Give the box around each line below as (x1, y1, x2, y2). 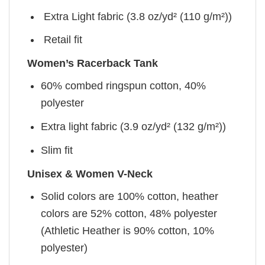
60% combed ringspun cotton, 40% (41, 80, 206, 92)
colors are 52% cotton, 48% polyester (41, 207, 218, 219)
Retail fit (41, 34, 83, 46)
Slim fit (41, 144, 73, 156)
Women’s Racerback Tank (27, 57, 158, 70)
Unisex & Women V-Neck (27, 167, 153, 180)
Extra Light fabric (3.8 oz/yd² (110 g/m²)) (41, 10, 232, 22)
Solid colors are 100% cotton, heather (41, 190, 219, 202)
